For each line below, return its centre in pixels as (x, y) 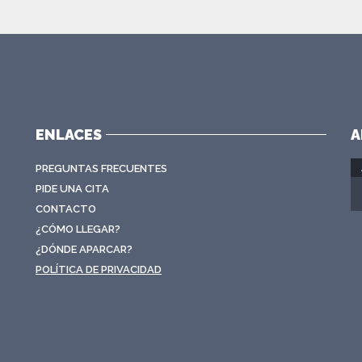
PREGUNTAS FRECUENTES (101, 168)
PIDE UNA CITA (72, 189)
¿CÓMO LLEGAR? (78, 229)
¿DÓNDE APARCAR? (84, 249)
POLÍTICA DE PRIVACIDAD (99, 269)
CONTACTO (66, 209)
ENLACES (69, 135)
